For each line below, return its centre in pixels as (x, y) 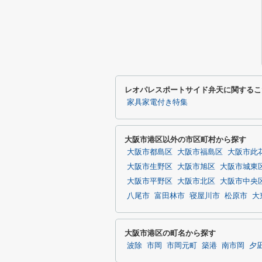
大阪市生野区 (150, 167)
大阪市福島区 (200, 152)
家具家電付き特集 (157, 102)
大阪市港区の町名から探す (170, 233)
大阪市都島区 (150, 152)
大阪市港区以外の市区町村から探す (185, 139)
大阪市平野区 (150, 181)
